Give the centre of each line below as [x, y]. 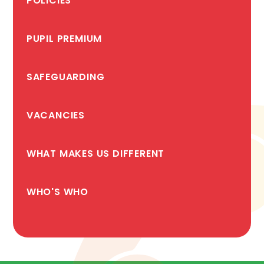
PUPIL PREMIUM [64, 38]
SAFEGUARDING [65, 77]
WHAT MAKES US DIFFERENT [95, 153]
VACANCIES [55, 115]
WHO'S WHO [57, 192]
